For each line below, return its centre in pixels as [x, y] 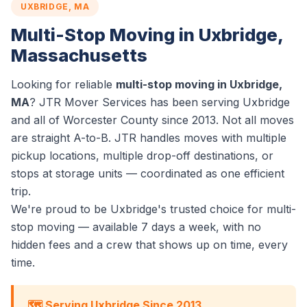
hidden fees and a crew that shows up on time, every [149, 245]
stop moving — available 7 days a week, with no [136, 227]
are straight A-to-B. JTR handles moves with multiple [149, 138]
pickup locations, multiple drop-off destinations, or [142, 156]
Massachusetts [79, 55]
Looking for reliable [63, 84]
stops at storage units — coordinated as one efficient [148, 173]
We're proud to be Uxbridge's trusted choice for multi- [153, 209]
